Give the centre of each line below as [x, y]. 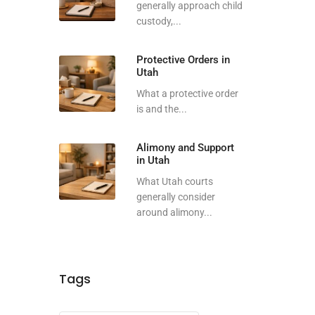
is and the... [161, 109]
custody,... [159, 21]
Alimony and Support [185, 148]
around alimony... [174, 212]
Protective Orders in [183, 60]
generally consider [175, 197]
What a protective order [187, 94]
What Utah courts [174, 181]
